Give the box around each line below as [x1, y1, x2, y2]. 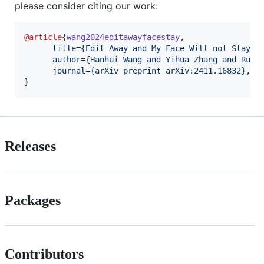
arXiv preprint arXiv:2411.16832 [95, 65, 241, 75]
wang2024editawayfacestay [67, 32, 180, 42]
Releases [5, 138, 56, 154]
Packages [5, 192, 61, 208]
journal [52, 65, 85, 75]
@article [24, 32, 62, 42]
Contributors [5, 246, 84, 262]
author [52, 54, 81, 64]
